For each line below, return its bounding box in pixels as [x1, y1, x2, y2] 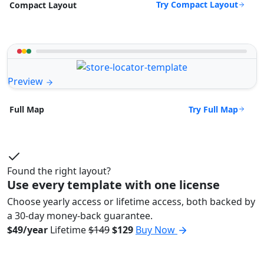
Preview [8, 74, 45, 88]
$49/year [7, 223, 48, 236]
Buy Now [136, 223, 177, 236]
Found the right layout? [7, 164, 111, 177]
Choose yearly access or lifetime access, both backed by [7, 194, 255, 208]
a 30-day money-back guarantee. [7, 209, 153, 222]
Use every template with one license [7, 176, 220, 193]
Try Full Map [189, 103, 238, 115]
